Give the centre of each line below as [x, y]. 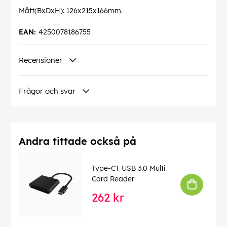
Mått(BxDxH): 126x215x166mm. [71, 11]
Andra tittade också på [78, 141]
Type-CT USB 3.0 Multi [128, 168]
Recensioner [41, 60]
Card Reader [113, 179]
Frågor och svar [47, 91]
